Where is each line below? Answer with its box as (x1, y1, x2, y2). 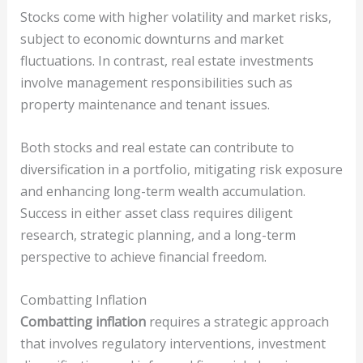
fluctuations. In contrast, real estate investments (19, 52, 314, 70)
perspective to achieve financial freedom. (19, 248, 267, 267)
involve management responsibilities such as (19, 74, 293, 92)
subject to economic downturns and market (19, 30, 284, 49)
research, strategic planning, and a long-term (19, 226, 296, 245)
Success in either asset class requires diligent (19, 204, 293, 223)
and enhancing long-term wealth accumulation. (19, 182, 305, 201)
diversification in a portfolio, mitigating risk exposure (19, 160, 343, 179)
